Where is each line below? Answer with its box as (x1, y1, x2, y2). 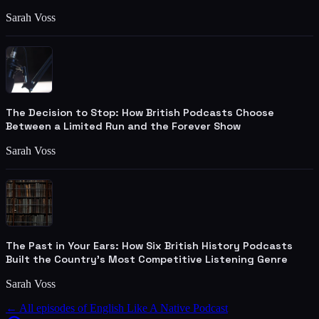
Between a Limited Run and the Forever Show (6, 120, 241, 133)
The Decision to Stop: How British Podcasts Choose (6, 106, 274, 120)
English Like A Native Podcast (90, 302, 228, 315)
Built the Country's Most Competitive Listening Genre (6, 253, 288, 266)
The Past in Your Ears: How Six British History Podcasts (6, 239, 293, 253)
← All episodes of (6, 302, 90, 315)
